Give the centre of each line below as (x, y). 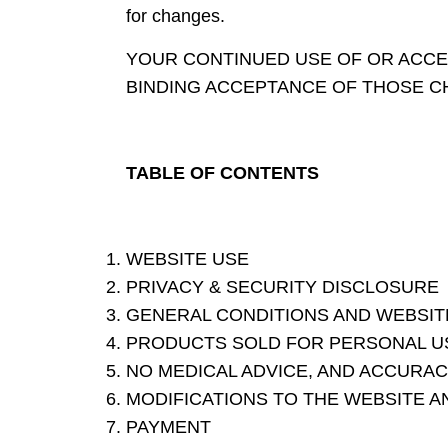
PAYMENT (168, 427)
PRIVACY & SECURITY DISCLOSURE (282, 287)
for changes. (175, 16)
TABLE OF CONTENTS (222, 173)
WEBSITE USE (187, 259)
